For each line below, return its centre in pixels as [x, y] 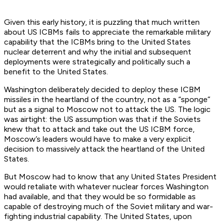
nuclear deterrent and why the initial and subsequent [98, 52]
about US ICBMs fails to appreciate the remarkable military [107, 32]
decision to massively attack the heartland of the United [104, 149]
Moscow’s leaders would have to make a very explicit [98, 139]
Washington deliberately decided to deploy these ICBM [102, 90]
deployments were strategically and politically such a [97, 62]
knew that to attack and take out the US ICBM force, [99, 129]
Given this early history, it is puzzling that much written [102, 22]
